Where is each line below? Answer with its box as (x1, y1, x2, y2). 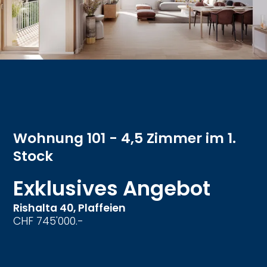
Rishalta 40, (13, 201, 79, 216)
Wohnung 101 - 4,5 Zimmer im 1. (13, 128, 237, 148)
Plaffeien (78, 201, 126, 216)
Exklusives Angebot (13, 174, 211, 203)
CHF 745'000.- (13, 214, 84, 229)
